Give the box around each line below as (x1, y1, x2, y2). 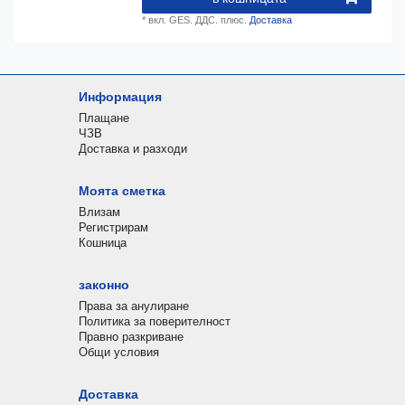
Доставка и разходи (78, 142, 187, 156)
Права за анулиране (78, 299, 189, 314)
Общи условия (78, 345, 159, 360)
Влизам (78, 205, 120, 220)
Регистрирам (78, 221, 148, 235)
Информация (78, 89, 162, 105)
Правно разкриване (78, 330, 184, 344)
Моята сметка (78, 184, 165, 199)
